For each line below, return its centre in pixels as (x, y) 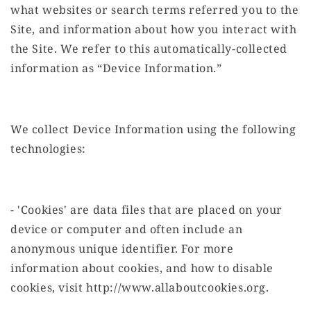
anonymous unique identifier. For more (122, 249)
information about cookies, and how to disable (142, 268)
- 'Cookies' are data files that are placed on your (147, 210)
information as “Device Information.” (116, 68)
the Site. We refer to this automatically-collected (149, 49)
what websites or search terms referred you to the (155, 10)
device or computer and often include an (127, 229)
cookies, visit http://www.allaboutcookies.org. (140, 288)
